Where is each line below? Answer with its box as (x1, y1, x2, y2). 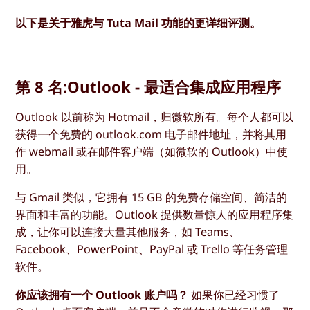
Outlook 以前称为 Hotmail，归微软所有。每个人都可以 (15, 109, 294, 125)
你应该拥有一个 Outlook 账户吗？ (15, 287, 189, 303)
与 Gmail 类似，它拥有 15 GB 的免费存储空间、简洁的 (15, 190, 288, 206)
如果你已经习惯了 (188, 287, 280, 303)
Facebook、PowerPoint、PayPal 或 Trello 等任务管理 (15, 241, 289, 257)
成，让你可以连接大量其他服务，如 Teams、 (15, 224, 241, 240)
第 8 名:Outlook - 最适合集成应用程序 (15, 75, 282, 97)
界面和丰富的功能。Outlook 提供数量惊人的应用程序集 (15, 207, 294, 223)
